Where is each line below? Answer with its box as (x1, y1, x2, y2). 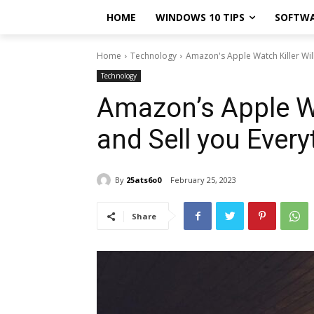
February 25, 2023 (170, 175, 236, 186)
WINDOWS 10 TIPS (156, 11, 245, 24)
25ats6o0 (126, 174, 161, 185)
